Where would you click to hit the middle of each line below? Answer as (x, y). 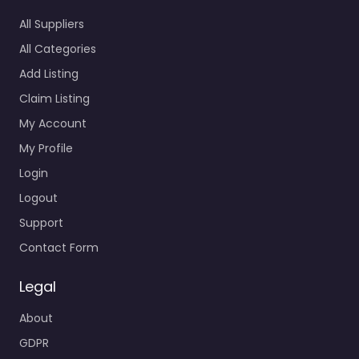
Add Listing (49, 74)
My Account (53, 124)
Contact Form (59, 248)
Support (41, 223)
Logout (38, 198)
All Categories (58, 49)
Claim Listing (54, 99)
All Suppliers (52, 24)
